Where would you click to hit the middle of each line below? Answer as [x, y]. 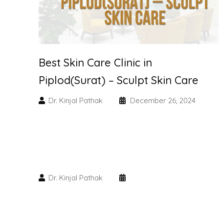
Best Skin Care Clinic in [95, 63]
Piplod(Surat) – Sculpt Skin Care [119, 80]
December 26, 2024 [162, 101]
